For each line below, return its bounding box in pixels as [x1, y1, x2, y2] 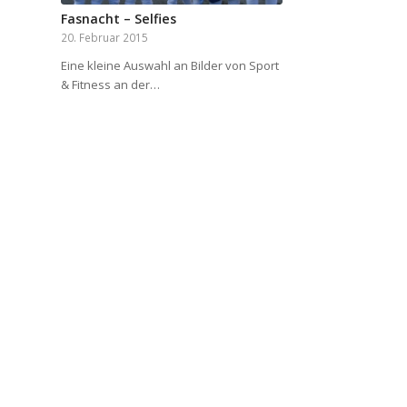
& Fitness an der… [61, 75, 160, 93]
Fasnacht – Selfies [61, 9, 176, 27]
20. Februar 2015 [61, 29, 148, 45]
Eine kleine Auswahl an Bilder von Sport [61, 56, 279, 74]
